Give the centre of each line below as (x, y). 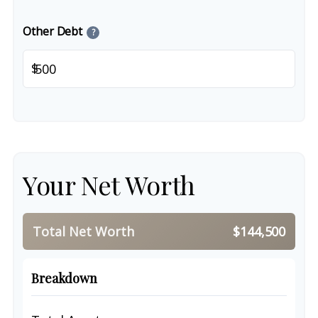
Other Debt (53, 31)
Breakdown (64, 278)
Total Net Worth (83, 231)
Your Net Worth (109, 185)
